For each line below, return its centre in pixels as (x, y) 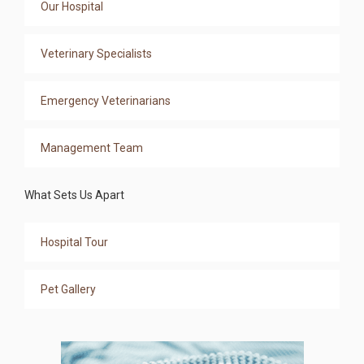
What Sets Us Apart (74, 195)
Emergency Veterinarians (106, 100)
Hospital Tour (74, 242)
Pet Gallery (68, 289)
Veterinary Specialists (96, 53)
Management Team (92, 147)
